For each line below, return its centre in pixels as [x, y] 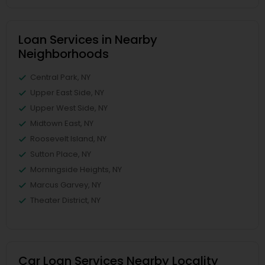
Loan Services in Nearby [88, 40]
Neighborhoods [64, 54]
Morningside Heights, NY [76, 169]
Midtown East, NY [62, 123]
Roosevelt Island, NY [68, 139]
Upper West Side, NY [69, 108]
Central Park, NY [60, 77]
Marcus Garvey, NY [66, 185]
